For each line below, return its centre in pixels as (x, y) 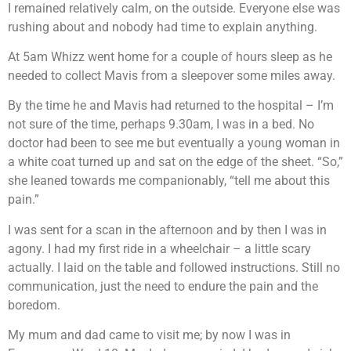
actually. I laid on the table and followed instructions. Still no (174, 267)
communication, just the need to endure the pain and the (163, 286)
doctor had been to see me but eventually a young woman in (174, 143)
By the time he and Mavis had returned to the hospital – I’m (171, 106)
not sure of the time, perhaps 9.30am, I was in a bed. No (161, 125)
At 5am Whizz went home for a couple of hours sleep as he (170, 57)
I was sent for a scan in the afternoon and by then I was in (167, 230)
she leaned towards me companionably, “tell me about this (169, 181)
